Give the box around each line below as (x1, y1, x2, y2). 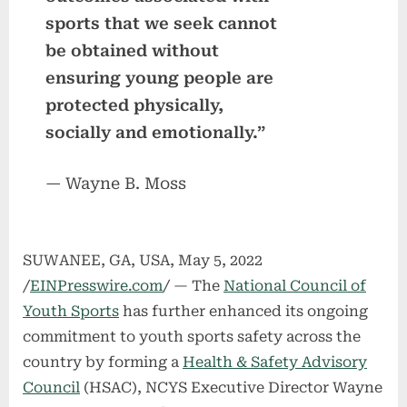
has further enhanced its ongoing (119, 303, 368, 321)
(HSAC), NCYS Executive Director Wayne (80, 379, 382, 397)
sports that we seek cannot (45, 14, 277, 33)
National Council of (223, 277, 366, 295)
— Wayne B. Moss (45, 174, 186, 194)
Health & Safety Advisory (183, 353, 367, 372)
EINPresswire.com (30, 277, 163, 295)
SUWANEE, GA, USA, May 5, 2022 (23, 252, 263, 270)
